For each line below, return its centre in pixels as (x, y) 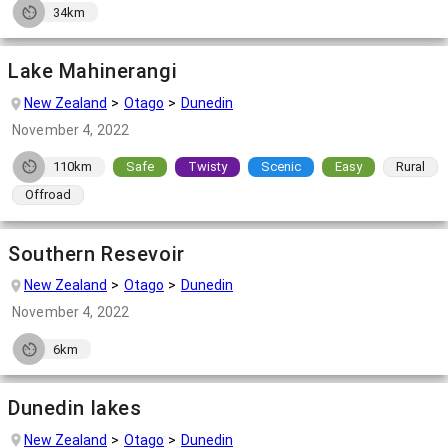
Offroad (48, 195)
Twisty (207, 167)
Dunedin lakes (75, 408)
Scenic (281, 167)
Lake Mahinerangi (93, 71)
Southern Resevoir (96, 253)
